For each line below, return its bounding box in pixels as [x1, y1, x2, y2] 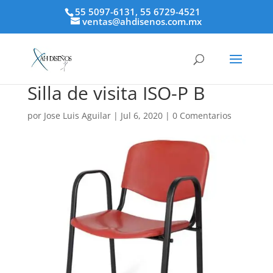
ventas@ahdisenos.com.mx [82, 15, 202, 28]
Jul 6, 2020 [120, 110, 163, 121]
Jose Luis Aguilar [43, 110, 111, 121]
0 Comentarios [172, 110, 232, 121]
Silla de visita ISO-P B [27, 80, 205, 105]
